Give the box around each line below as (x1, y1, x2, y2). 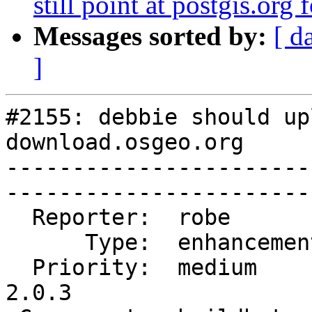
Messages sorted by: (33, 21, 267, 52)
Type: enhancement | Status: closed (6, 230, 85, 256)
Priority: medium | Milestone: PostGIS (6, 255, 32, 281)
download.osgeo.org (6, 130, 244, 155)
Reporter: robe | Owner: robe (6, 205, 32, 231)
